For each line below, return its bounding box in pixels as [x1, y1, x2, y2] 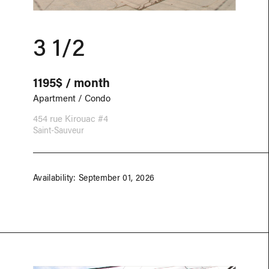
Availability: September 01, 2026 [33, 172, 155, 183]
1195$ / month [33, 74, 110, 90]
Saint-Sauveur [33, 124, 84, 136]
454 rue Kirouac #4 [33, 112, 108, 124]
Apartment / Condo [33, 92, 110, 104]
